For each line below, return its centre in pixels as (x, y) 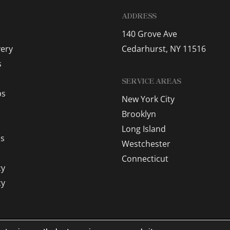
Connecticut (145, 159)
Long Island (143, 129)
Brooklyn (139, 114)
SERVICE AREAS (151, 81)
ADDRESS (139, 16)
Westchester (146, 144)
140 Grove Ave (149, 34)
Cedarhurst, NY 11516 (164, 49)
